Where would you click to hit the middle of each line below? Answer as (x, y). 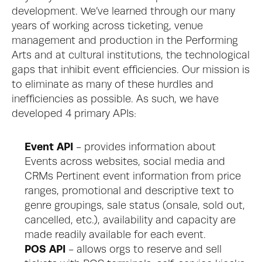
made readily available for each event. (115, 235)
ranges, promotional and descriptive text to (129, 191)
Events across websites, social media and (125, 162)
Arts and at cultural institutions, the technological (131, 56)
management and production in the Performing (125, 41)
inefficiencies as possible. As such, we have (115, 99)
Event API (49, 147)
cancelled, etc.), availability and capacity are (130, 220)
